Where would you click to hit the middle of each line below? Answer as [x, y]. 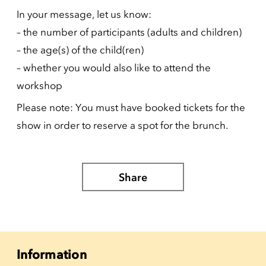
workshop [39, 85]
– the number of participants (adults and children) [129, 32]
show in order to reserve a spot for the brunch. [122, 125]
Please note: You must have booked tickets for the [131, 107]
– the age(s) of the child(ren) [80, 50]
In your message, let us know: [84, 14]
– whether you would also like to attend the [114, 68]
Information [52, 254]
